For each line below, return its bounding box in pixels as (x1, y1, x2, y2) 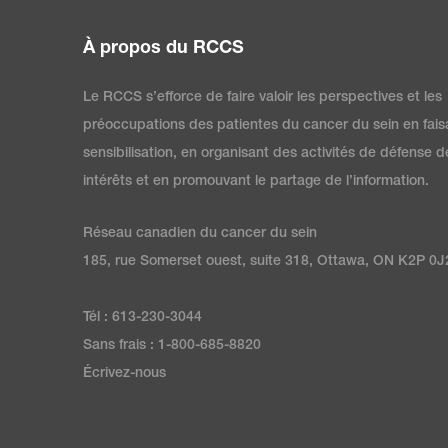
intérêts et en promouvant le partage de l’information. (83, 174, 429, 189)
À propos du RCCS (83, 39, 244, 58)
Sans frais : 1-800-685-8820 (83, 338, 261, 353)
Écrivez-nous (83, 366, 166, 381)
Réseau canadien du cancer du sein (83, 226, 317, 241)
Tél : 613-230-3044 (83, 310, 202, 325)
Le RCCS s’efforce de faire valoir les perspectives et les (83, 90, 442, 105)
